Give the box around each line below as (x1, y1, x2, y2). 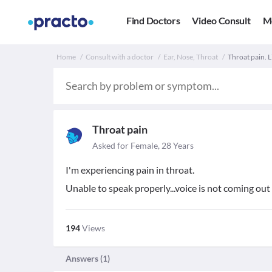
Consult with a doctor (86, 52, 154, 61)
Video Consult (192, 15, 251, 27)
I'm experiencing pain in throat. (66, 164, 194, 175)
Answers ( (66, 253, 103, 263)
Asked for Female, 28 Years (92, 140, 194, 151)
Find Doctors (126, 15, 180, 27)
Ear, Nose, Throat (163, 52, 218, 61)
